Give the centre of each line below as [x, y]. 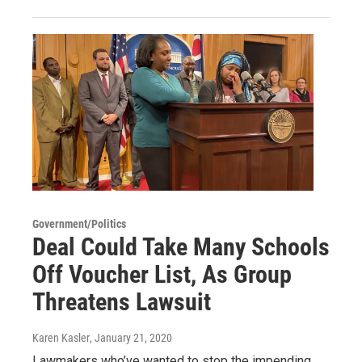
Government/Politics [79, 223]
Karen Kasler [61, 337]
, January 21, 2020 [131, 337]
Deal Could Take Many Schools [181, 246]
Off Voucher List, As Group [162, 274]
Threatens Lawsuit [122, 301]
